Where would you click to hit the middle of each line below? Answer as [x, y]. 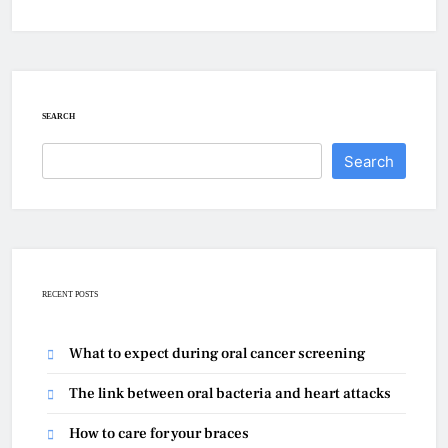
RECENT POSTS [70, 294]
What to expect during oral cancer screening [217, 354]
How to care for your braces [159, 434]
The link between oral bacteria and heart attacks [230, 394]
